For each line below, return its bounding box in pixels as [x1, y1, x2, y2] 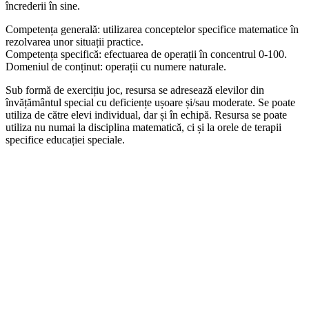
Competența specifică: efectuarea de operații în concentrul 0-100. [6, 48, 287, 61]
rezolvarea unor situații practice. [6, 36, 143, 48]
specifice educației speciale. [6, 134, 125, 146]
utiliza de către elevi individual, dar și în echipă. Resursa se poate [6, 109, 287, 121]
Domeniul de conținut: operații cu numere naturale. [6, 61, 226, 73]
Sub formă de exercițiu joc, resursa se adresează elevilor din [6, 84, 264, 97]
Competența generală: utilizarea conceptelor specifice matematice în [6, 23, 299, 36]
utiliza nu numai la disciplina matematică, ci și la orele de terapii [6, 121, 281, 134]
